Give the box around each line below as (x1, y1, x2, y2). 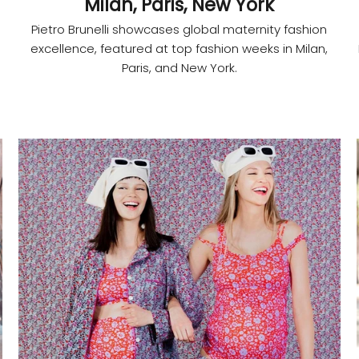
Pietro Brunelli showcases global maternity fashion (31, 21, 328, 38)
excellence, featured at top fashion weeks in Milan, (30, 40, 329, 58)
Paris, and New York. (121, 59, 237, 77)
